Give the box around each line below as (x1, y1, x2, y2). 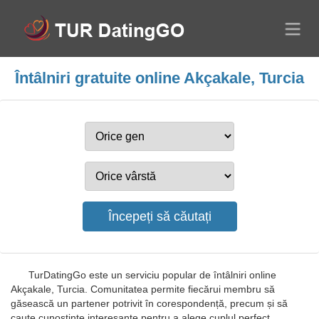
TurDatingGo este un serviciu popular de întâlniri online (28, 269, 276, 281)
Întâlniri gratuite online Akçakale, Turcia (15, 69, 304, 87)
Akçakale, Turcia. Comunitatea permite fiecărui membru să (11, 283, 275, 295)
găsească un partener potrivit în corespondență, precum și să (11, 298, 288, 309)
